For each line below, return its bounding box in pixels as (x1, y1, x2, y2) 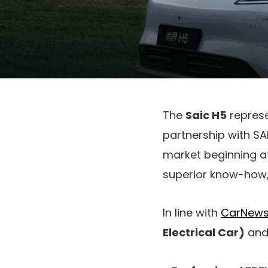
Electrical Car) (163, 224, 245, 240)
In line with (163, 205, 221, 220)
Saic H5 (185, 107, 227, 123)
